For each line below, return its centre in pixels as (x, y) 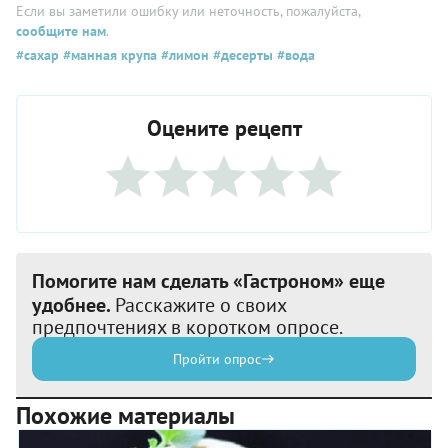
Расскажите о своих (200, 305)
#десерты (241, 55)
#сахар (37, 55)
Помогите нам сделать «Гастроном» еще (208, 281)
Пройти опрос (217, 359)
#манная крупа (108, 55)
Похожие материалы (125, 415)
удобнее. (73, 305)
